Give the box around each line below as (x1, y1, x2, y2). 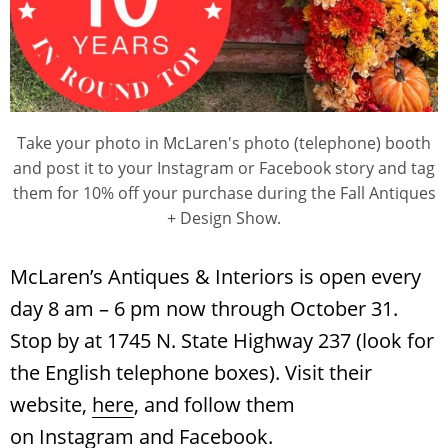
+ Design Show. (167, 207, 281, 230)
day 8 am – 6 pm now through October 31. (10, 295, 398, 323)
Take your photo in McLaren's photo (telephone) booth (17, 132, 431, 155)
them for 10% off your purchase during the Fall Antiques (12, 182, 436, 205)
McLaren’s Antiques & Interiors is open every (10, 263, 421, 291)
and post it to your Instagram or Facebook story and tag (13, 157, 435, 180)
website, (10, 391, 92, 419)
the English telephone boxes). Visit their (10, 359, 372, 387)
